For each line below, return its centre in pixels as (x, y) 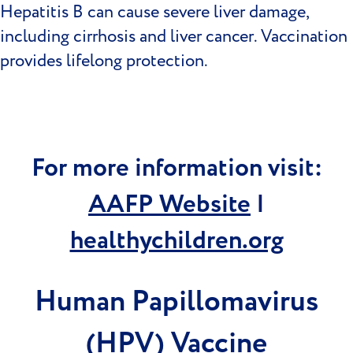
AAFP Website (169, 205)
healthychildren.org (176, 241)
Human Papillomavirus (176, 302)
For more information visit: (176, 169)
